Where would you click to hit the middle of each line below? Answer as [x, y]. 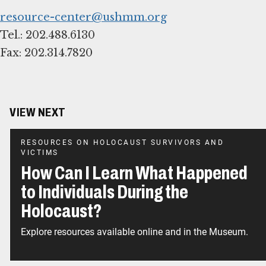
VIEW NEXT [38, 112]
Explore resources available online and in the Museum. [134, 232]
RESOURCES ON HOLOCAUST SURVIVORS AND [122, 142]
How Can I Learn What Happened [134, 173]
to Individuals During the [104, 192]
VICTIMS [40, 152]
